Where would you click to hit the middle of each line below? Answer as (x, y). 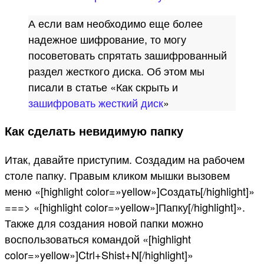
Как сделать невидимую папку (94, 131)
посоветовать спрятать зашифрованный (128, 55)
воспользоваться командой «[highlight (98, 238)
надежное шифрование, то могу (107, 39)
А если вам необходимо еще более (115, 23)
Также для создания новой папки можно (104, 222)
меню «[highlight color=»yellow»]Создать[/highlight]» (130, 191)
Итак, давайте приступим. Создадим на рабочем (125, 159)
